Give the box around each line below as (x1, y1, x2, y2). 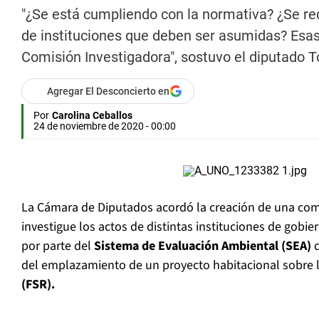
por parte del (21, 237, 91, 256)
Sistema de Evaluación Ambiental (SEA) (91, 237, 311, 256)
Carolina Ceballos (52, 110, 132, 122)
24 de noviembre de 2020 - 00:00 (33, 120, 176, 132)
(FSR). (21, 276, 55, 294)
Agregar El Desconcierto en (47, 85, 169, 98)
